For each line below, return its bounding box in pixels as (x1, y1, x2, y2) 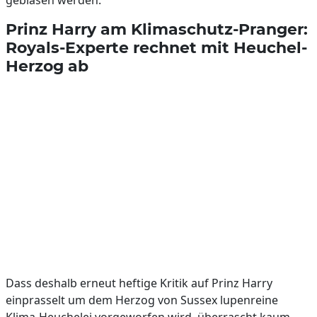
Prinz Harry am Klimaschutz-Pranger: (6, 20, 308, 38)
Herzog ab (6, 57, 88, 75)
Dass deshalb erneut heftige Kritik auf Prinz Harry (6, 275, 272, 291)
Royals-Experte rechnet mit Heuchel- (6, 38, 307, 57)
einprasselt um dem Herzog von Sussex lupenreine (6, 292, 278, 308)
